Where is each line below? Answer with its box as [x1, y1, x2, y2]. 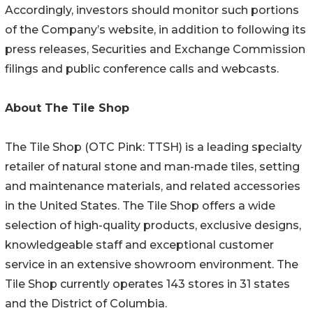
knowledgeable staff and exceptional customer [5, 238, 274, 252]
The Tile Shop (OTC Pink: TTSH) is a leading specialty [5, 140, 302, 154]
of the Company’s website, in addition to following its [5, 22, 306, 36]
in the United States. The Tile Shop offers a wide [5, 198, 275, 212]
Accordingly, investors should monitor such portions [5, 3, 299, 17]
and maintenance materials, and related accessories [5, 179, 300, 193]
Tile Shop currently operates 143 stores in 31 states [5, 277, 290, 291]
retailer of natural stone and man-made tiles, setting [5, 159, 300, 173]
